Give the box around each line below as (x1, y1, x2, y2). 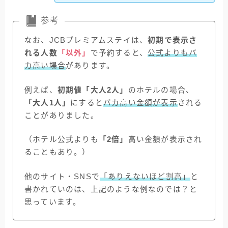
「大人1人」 (24, 98, 71, 107)
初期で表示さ (148, 36, 197, 45)
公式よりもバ (148, 49, 197, 58)
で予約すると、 (90, 49, 148, 58)
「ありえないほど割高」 (100, 172, 191, 181)
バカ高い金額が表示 (103, 98, 178, 107)
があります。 (66, 62, 115, 70)
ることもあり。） (24, 148, 91, 157)
